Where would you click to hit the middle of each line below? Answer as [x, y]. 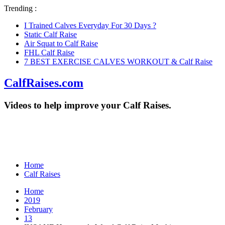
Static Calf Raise [50, 34]
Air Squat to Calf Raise [61, 43]
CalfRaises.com [44, 83]
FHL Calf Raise [49, 52]
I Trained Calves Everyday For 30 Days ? [90, 25]
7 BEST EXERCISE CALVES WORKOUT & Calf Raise [118, 62]
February [38, 209]
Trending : [20, 8]
